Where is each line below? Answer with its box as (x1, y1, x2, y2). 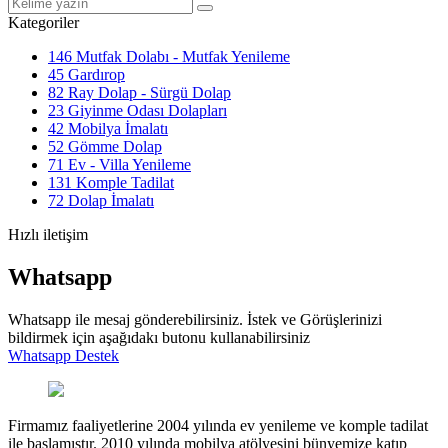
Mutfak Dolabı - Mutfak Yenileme (72, 47, 290, 65)
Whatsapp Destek (8, 346, 119, 364)
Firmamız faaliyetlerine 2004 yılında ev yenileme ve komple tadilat (8, 416, 428, 434)
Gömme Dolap (64, 137, 162, 155)
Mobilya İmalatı (64, 119, 168, 137)
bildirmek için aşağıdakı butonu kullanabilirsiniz (8, 328, 310, 346)
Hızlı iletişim (8, 225, 88, 243)
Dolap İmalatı (64, 191, 154, 209)
